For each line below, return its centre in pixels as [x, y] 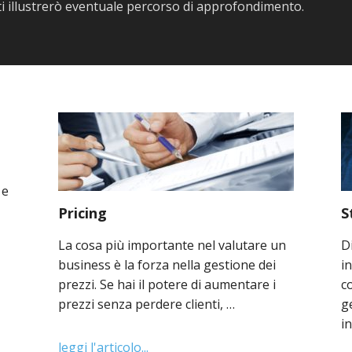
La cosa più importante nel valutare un [172, 245]
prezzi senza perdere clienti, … [147, 304]
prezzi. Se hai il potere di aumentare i [167, 284]
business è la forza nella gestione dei [167, 264]
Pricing [83, 213]
